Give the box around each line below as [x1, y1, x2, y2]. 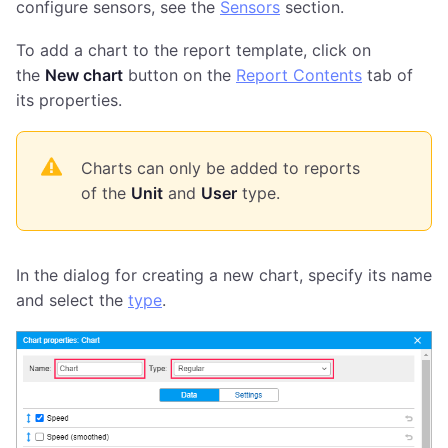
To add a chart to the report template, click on [16, 40, 371, 60]
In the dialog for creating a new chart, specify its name [16, 265, 432, 285]
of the [81, 183, 131, 203]
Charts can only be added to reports [81, 158, 360, 178]
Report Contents [236, 65, 362, 85]
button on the [123, 65, 236, 85]
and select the [16, 290, 128, 310]
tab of [362, 65, 413, 85]
